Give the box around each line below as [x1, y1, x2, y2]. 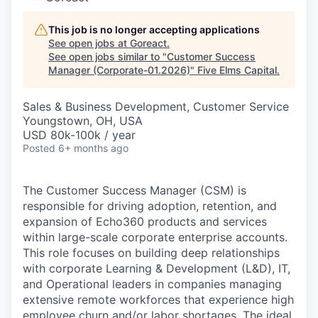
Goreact [130, 37, 167, 49]
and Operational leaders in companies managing [23, 277, 282, 291]
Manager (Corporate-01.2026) [48, 64, 190, 76]
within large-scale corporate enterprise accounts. [23, 230, 287, 244]
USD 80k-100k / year [23, 128, 136, 142]
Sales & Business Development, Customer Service [23, 99, 289, 114]
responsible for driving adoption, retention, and [23, 199, 277, 213]
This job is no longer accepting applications [48, 23, 260, 35]
